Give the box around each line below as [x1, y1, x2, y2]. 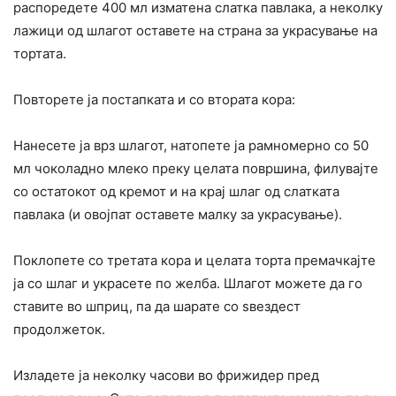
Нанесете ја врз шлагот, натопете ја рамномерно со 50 [13, 136, 369, 154]
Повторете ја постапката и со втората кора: [13, 90, 295, 108]
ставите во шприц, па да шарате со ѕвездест [13, 297, 301, 315]
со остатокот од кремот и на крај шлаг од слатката [13, 182, 339, 200]
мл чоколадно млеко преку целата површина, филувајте [13, 159, 378, 177]
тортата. [13, 44, 66, 62]
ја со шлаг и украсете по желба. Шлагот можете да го [13, 274, 362, 292]
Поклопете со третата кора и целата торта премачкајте [13, 251, 376, 269]
